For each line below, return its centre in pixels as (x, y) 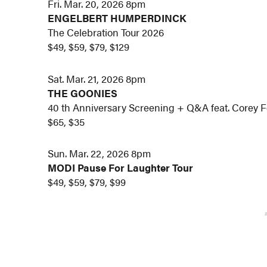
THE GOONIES (83, 93)
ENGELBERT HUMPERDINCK (117, 18)
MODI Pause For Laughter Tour (121, 168)
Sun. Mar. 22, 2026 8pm (100, 153)
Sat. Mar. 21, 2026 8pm (97, 78)
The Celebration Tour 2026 (106, 32)
